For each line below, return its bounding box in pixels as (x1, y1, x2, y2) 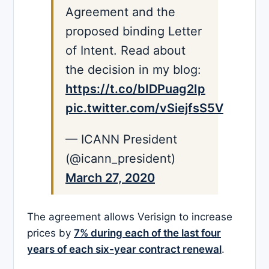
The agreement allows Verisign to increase (27, 211, 232, 223)
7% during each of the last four (74, 227, 221, 240)
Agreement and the (65, 5, 175, 20)
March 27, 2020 (65, 171, 155, 186)
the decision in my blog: (65, 62, 201, 77)
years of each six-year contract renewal (27, 243, 222, 256)
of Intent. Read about (65, 43, 186, 58)
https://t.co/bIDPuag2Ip (65, 82, 205, 97)
